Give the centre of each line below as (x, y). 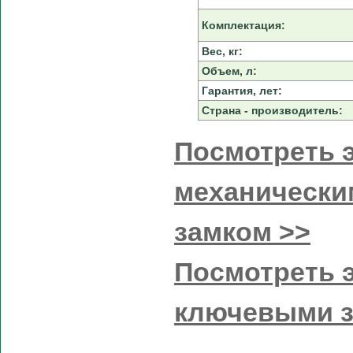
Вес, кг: (222, 52)
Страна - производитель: (272, 111)
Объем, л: (229, 71)
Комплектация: (243, 26)
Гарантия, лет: (242, 91)
